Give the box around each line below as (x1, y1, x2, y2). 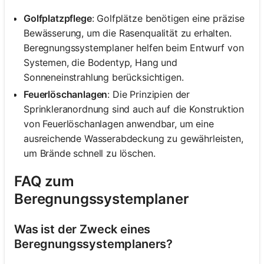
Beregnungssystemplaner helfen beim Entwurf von (24, 42, 244, 54)
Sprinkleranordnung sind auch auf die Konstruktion (24, 103, 245, 115)
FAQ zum (14, 173, 74, 190)
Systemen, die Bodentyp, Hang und (24, 57, 177, 69)
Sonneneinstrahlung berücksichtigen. (24, 71, 184, 84)
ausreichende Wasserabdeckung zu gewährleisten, (24, 133, 243, 145)
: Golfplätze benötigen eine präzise (91, 12, 245, 25)
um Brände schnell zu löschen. (24, 147, 156, 160)
